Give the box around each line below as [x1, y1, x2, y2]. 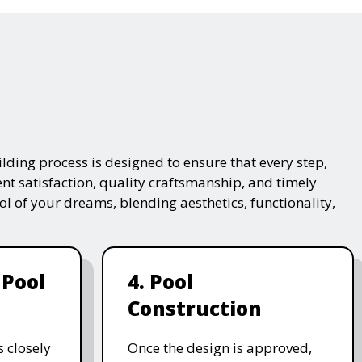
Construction [127, 294, 262, 322]
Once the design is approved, [127, 338, 312, 357]
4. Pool [127, 267, 193, 295]
